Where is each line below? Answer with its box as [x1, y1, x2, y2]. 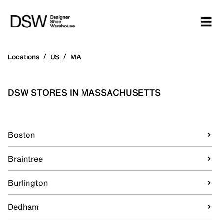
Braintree [8, 153, 43, 165]
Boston [8, 129, 35, 140]
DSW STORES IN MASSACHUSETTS [8, 86, 161, 99]
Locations [8, 52, 39, 62]
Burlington [8, 177, 48, 189]
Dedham [8, 201, 39, 213]
